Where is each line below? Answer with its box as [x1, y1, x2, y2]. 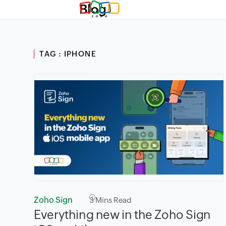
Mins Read [94, 195, 132, 204]
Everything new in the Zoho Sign [34, 207, 211, 221]
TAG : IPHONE [39, 49, 97, 58]
